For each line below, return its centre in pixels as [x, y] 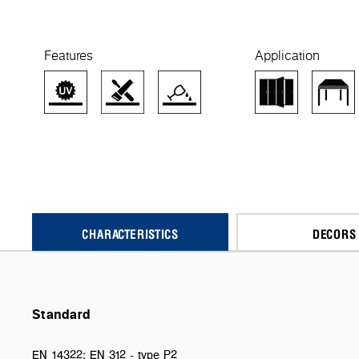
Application [287, 55]
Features [69, 55]
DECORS [334, 233]
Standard [62, 314]
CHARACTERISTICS [130, 233]
